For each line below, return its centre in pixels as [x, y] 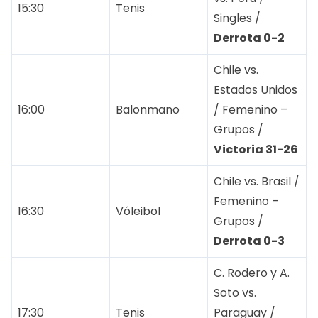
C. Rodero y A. [252, 273]
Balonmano [148, 110]
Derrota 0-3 [249, 241]
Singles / [237, 18]
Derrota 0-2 [249, 38]
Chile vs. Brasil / [257, 182]
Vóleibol [138, 212]
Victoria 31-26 [256, 150]
